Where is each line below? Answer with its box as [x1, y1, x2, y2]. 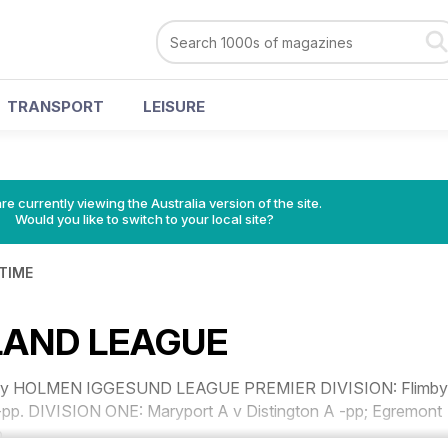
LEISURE [143, 97, 205, 116]
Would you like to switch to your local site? [14, 211, 274, 227]
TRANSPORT [7, 97, 104, 116]
